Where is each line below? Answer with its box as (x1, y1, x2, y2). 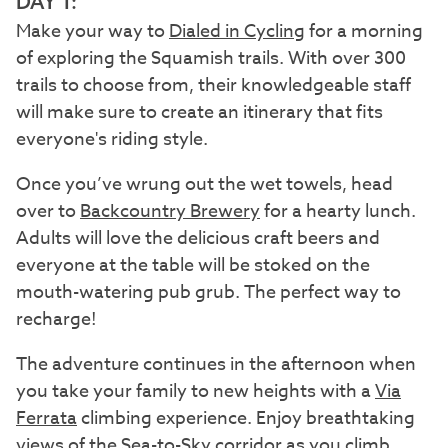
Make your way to (16, 17, 169, 45)
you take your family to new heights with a (16, 377, 375, 405)
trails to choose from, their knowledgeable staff (16, 71, 411, 99)
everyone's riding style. (16, 125, 208, 153)
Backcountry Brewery (80, 197, 260, 225)
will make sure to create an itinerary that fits (16, 98, 383, 126)
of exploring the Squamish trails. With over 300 (16, 44, 406, 72)
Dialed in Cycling (169, 17, 305, 45)
